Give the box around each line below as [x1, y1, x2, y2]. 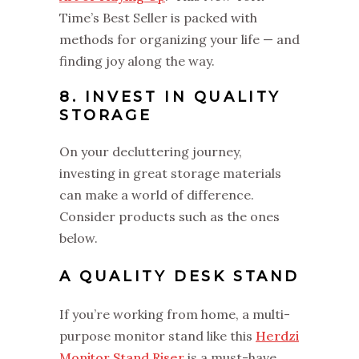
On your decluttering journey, [59, 143, 242, 159]
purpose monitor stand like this [59, 327, 256, 344]
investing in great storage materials [59, 164, 281, 181]
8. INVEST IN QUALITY [59, 87, 282, 106]
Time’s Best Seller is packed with [59, 9, 257, 26]
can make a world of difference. [59, 186, 254, 203]
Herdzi [256, 327, 299, 344]
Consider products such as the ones [59, 208, 280, 224]
